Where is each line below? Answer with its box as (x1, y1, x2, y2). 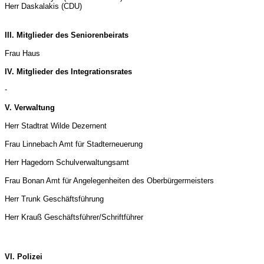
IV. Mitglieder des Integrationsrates (5, 67, 132, 76)
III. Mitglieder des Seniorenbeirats (5, 31, 128, 39)
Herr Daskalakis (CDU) (5, 2, 82, 11)
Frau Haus (5, 49, 40, 58)
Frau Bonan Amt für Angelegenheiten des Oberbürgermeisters (5, 176, 214, 185)
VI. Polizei (5, 252, 42, 261)
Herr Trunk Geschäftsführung (5, 194, 104, 203)
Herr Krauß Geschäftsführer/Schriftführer (5, 213, 143, 222)
